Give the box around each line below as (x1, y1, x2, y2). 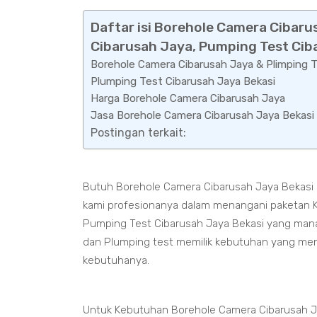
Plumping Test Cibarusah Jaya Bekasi (91, 75, 275, 88)
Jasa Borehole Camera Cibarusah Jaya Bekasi (91, 109, 314, 122)
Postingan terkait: (91, 126, 186, 139)
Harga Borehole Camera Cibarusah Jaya (91, 92, 285, 105)
